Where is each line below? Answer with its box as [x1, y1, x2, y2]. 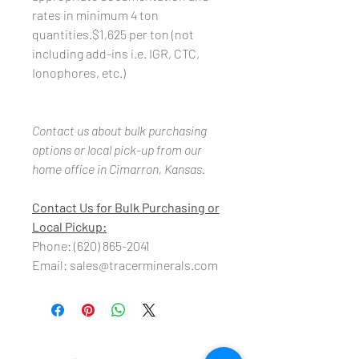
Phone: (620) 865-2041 [32, 238, 150, 254]
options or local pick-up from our [32, 142, 202, 158]
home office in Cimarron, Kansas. [32, 161, 208, 177]
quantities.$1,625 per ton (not [32, 26, 194, 42]
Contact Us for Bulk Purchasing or [32, 200, 220, 216]
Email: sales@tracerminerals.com [32, 257, 218, 273]
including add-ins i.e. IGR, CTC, [32, 46, 200, 62]
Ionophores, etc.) [32, 65, 126, 81]
